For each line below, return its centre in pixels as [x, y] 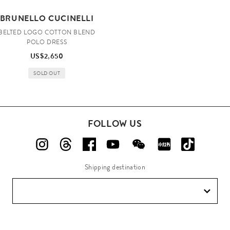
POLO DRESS [47, 42]
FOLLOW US [115, 123]
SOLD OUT [47, 73]
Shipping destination [115, 167]
